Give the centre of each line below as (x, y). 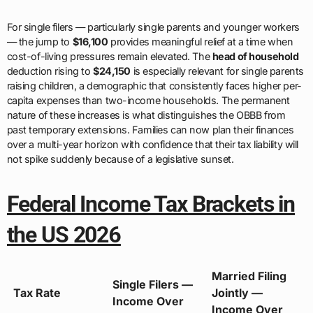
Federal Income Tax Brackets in (151, 204)
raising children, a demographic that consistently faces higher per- (154, 86)
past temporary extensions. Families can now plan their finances (150, 130)
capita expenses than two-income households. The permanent (148, 101)
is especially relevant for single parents (217, 71)
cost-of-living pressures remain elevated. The (109, 57)
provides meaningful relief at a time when (201, 42)
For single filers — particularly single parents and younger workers (153, 27)
